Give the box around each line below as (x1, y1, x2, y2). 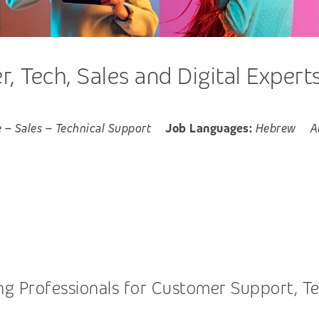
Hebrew (255, 121, 296, 137)
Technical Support (55, 121, 151, 137)
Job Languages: (165, 121, 252, 137)
